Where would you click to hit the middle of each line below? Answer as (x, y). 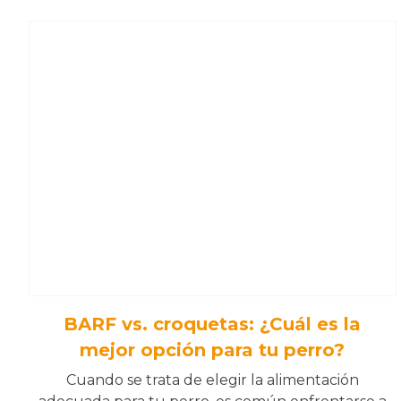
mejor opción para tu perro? (213, 350)
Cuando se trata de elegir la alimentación (212, 380)
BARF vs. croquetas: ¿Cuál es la (213, 324)
